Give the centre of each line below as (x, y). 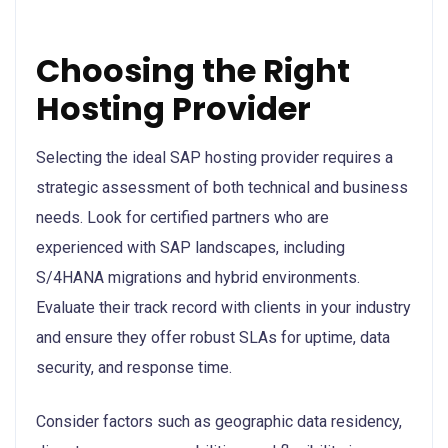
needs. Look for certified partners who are (182, 217)
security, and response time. (134, 367)
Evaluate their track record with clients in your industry (223, 307)
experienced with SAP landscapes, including (190, 247)
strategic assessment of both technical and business (222, 187)
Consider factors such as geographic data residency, (219, 421)
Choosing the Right (193, 70)
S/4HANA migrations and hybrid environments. (198, 277)
